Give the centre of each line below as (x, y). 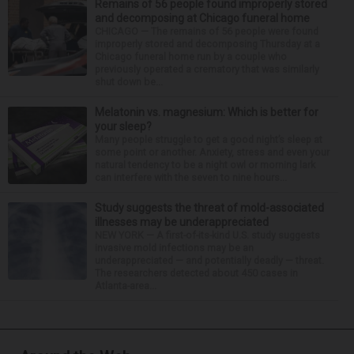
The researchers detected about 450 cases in (196, 273)
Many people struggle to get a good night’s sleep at (209, 140)
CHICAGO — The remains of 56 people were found (207, 32)
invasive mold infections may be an (174, 248)
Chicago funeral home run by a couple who (191, 57)
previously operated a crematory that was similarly (207, 70)
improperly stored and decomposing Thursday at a (207, 44)
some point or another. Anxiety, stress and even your (212, 153)
